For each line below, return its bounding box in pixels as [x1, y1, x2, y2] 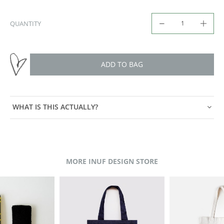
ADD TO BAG [101, 59, 143, 69]
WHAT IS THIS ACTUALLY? [12, 102, 98, 111]
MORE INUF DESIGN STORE [66, 156, 158, 166]
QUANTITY [10, 18, 41, 28]
